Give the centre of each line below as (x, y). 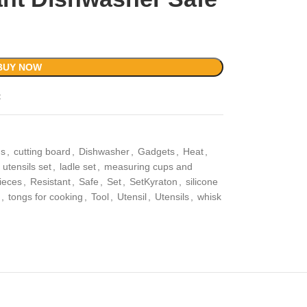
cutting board (42, 151)
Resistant (50, 182)
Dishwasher (104, 151)
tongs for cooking (45, 197)
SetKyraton (153, 182)
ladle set (77, 167)
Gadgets (156, 151)
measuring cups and (148, 167)
